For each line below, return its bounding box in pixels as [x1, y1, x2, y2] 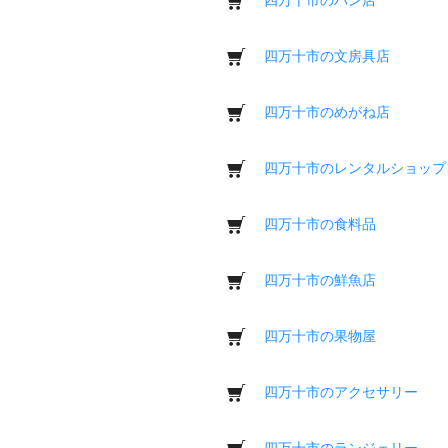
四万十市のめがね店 [264, 103, 390, 120]
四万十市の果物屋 [264, 327, 376, 344]
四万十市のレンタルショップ [264, 159, 446, 176]
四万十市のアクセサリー [264, 383, 418, 400]
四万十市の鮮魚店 [264, 271, 376, 288]
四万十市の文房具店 [264, 47, 390, 64]
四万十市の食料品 [264, 215, 376, 232]
